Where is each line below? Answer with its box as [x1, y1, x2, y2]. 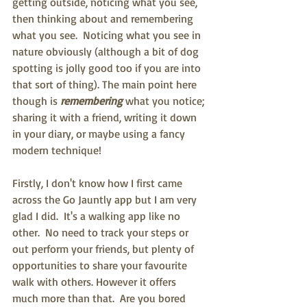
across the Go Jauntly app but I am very [12, 193, 199, 207]
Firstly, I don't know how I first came [12, 176, 185, 191]
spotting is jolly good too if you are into [12, 61, 204, 75]
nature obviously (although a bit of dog [12, 45, 201, 59]
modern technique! [12, 143, 101, 158]
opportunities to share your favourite [12, 258, 190, 273]
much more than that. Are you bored [12, 291, 188, 306]
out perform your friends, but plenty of [12, 242, 197, 256]
